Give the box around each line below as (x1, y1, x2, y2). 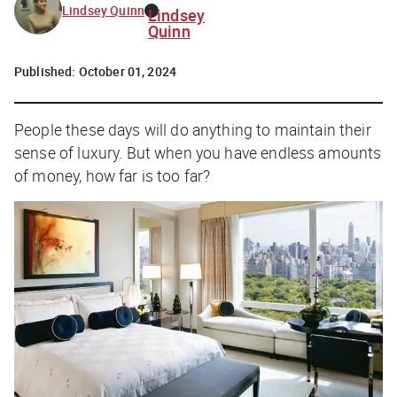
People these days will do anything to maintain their (14, 118, 371, 140)
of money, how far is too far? (14, 164, 211, 186)
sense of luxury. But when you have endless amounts (14, 141, 382, 163)
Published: (14, 62, 79, 80)
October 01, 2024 (78, 62, 177, 80)
